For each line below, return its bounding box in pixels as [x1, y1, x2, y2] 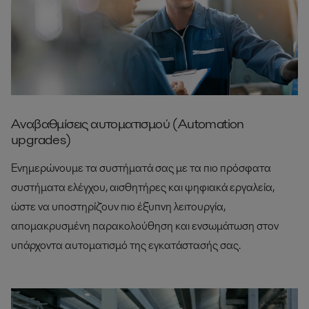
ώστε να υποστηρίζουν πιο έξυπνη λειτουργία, [11, 199, 226, 215]
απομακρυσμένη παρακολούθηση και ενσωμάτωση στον [11, 218, 279, 235]
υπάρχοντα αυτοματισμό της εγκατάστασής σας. [11, 237, 241, 254]
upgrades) [11, 130, 72, 150]
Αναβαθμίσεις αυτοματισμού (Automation [11, 114, 244, 134]
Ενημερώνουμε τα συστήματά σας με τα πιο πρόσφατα [11, 160, 271, 177]
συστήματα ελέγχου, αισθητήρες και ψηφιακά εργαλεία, [11, 179, 275, 196]
